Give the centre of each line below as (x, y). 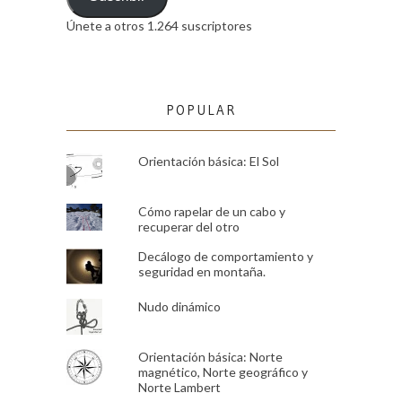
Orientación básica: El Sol (208, 161)
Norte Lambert (179, 387)
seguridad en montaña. (201, 271)
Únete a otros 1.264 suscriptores (159, 25)
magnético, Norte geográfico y (223, 371)
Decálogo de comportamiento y (225, 256)
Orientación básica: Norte (210, 356)
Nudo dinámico (179, 306)
